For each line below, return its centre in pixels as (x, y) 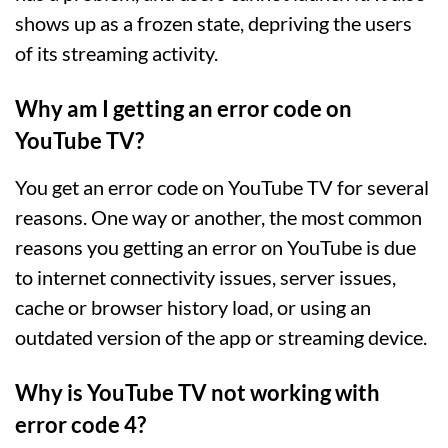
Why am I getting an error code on (183, 108)
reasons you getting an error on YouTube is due (215, 246)
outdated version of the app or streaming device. (221, 336)
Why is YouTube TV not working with (197, 392)
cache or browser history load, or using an (193, 306)
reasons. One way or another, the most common (218, 216)
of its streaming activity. (116, 52)
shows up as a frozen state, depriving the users (213, 22)
